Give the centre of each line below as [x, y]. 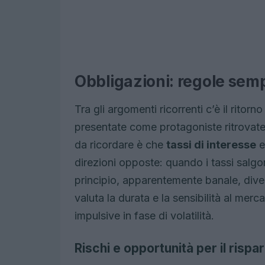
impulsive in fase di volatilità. [144, 216]
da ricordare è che [120, 145]
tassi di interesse [211, 145]
